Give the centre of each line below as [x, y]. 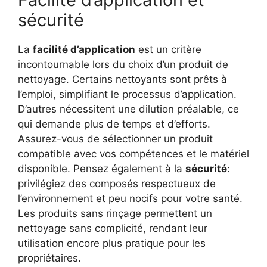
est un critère [168, 49]
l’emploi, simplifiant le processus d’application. [127, 94]
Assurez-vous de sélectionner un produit [115, 139]
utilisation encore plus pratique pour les [112, 243]
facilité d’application [84, 49]
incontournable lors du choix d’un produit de [123, 64]
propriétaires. [49, 258]
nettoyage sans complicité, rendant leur [113, 228]
